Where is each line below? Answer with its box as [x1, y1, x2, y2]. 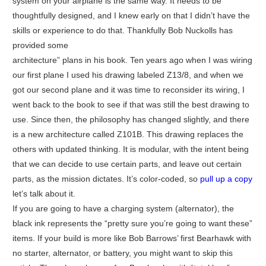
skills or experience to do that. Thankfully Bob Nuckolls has [12, 26, 233, 36]
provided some [12, 40, 68, 50]
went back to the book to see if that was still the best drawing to [12, 100, 249, 110]
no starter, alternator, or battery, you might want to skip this [12, 248, 233, 258]
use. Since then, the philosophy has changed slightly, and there [12, 115, 249, 125]
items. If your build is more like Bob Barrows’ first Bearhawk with [12, 233, 251, 243]
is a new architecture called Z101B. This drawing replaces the [12, 129, 243, 140]
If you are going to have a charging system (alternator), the [12, 204, 234, 214]
